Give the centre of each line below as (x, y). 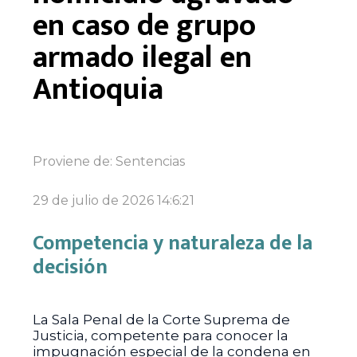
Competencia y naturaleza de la (172, 243)
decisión (70, 267)
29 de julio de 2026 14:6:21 (113, 200)
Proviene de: (74, 161)
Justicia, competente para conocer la (160, 335)
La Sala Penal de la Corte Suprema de (161, 320)
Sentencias (150, 161)
